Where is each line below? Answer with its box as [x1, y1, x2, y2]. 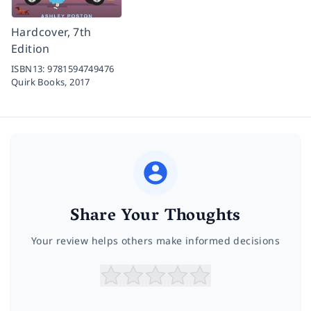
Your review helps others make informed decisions [31, 234, 280, 248]
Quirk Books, [11, 76, 70, 89]
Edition [11, 41, 50, 57]
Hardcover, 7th [11, 24, 92, 40]
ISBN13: [11, 62, 48, 76]
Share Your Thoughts [70, 201, 241, 233]
